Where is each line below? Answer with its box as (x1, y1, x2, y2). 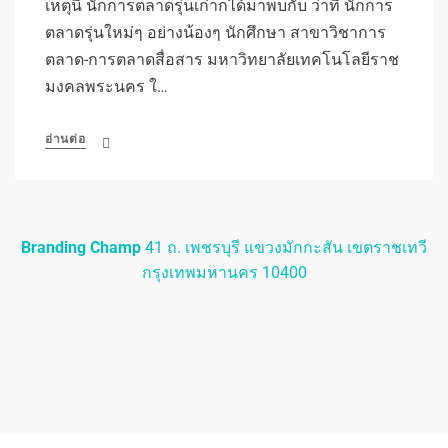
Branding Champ (21, 237, 141, 257)
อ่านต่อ (45, 131, 86, 146)
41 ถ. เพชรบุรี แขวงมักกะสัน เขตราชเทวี (141, 237, 427, 257)
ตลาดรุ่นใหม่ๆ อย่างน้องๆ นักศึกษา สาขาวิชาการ (45, 22, 386, 42)
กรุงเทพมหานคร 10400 (141, 262, 307, 282)
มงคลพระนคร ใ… (45, 76, 168, 96)
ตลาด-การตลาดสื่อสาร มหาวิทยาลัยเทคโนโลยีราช (45, 49, 399, 69)
